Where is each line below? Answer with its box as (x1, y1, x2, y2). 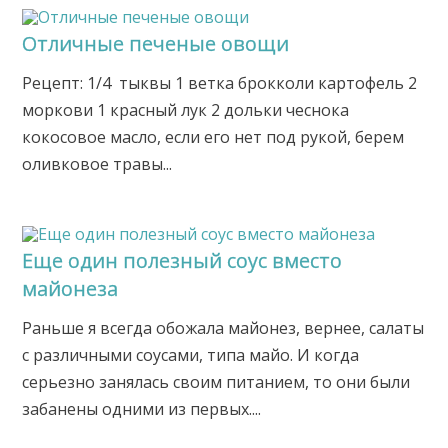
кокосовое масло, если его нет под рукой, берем (22, 126, 405, 149)
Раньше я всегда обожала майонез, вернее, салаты (22, 317, 425, 340)
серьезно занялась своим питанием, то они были (22, 371, 411, 394)
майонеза (22, 275, 119, 303)
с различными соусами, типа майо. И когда (22, 344, 360, 367)
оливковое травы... (22, 153, 173, 176)
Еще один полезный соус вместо (22, 247, 343, 275)
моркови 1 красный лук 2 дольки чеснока (22, 99, 350, 122)
